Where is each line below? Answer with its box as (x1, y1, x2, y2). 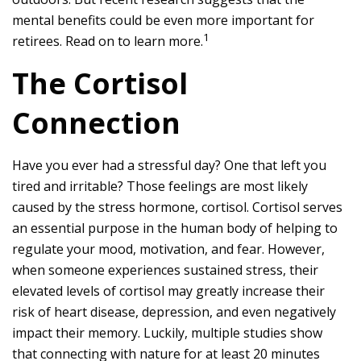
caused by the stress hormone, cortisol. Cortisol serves (12, 198, 342, 216)
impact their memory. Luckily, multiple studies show (12, 324, 322, 342)
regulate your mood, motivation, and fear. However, (12, 240, 325, 258)
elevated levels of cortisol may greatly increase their (12, 282, 325, 300)
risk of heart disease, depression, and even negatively (12, 303, 336, 321)
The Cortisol (12, 64, 188, 103)
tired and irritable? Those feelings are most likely (12, 177, 308, 195)
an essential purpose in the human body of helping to (12, 219, 338, 237)
